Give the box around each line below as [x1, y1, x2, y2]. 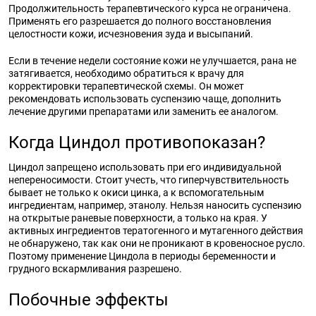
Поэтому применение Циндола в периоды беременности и [8, 250, 276, 262]
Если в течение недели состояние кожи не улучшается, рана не [8, 55, 296, 66]
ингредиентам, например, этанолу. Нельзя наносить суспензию [8, 200, 301, 211]
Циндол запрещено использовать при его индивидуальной [8, 162, 281, 173]
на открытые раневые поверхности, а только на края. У [8, 212, 267, 224]
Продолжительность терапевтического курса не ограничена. [8, 3, 291, 14]
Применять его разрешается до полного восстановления [8, 16, 272, 27]
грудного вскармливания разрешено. [8, 263, 184, 274]
